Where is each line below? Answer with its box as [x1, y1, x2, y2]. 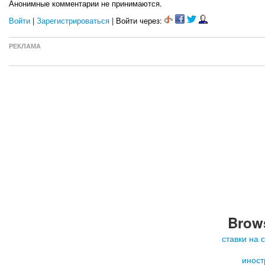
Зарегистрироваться [37, 15, 109, 27]
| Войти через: [109, 15, 164, 27]
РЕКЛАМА [9, 41, 41, 51]
